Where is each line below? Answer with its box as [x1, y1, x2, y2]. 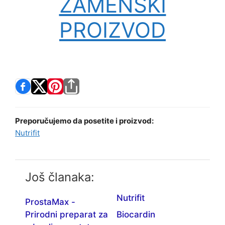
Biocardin [116, 209, 155, 219]
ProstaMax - [25, 196, 75, 207]
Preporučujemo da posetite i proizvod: [15, 116, 154, 126]
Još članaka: [25, 169, 94, 184]
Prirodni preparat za [25, 209, 108, 219]
